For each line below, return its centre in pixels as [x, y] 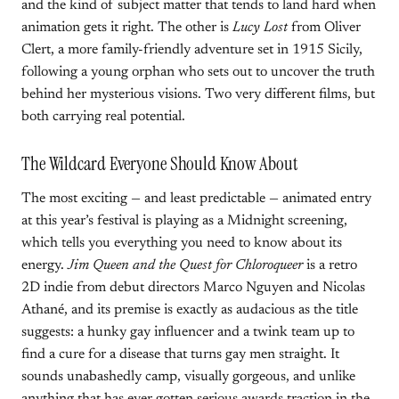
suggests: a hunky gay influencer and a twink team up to [188, 332]
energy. [45, 265]
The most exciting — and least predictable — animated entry [196, 199]
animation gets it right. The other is [127, 28]
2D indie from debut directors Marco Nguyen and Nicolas [193, 288]
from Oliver [324, 28]
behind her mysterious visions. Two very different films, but [198, 94]
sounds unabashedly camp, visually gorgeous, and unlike [188, 377]
